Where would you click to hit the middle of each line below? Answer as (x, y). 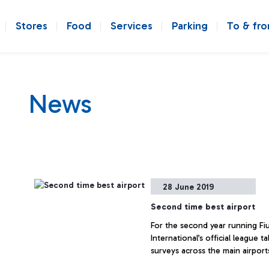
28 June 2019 (189, 187)
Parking (190, 26)
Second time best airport (203, 207)
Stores (32, 26)
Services (131, 26)
